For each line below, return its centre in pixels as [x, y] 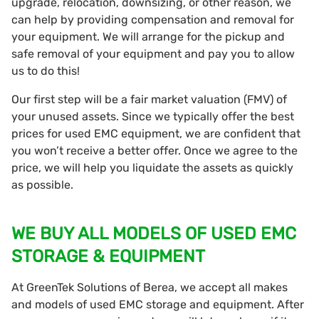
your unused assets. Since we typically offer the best [153, 116]
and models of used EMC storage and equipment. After [158, 304]
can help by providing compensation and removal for [153, 19]
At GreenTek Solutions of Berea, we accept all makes [150, 287]
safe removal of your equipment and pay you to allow [153, 53]
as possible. [42, 184]
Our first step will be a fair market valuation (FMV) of [149, 99]
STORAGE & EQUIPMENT [108, 256]
